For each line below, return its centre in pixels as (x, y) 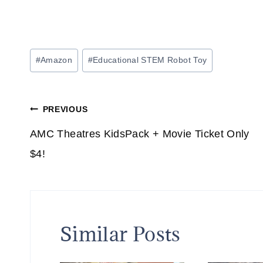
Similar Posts (120, 234)
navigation (77, 140)
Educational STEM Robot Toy (150, 60)
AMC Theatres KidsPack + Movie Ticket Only (140, 134)
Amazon (57, 60)
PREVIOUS (65, 109)
